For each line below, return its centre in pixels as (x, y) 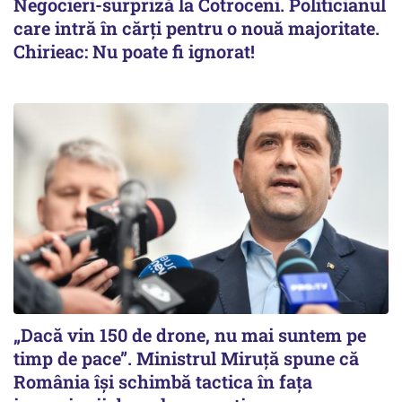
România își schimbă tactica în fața (163, 382)
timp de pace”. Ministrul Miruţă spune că (186, 358)
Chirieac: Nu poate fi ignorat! (134, 52)
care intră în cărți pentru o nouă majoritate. (197, 28)
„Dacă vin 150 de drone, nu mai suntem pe (190, 335)
